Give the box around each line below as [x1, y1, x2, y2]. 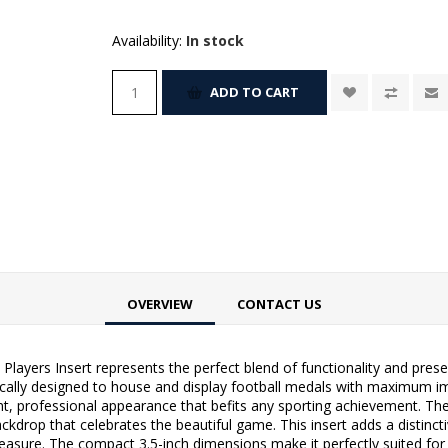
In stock [186, 30, 245, 50]
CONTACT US [236, 294, 322, 313]
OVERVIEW [126, 294, 193, 313]
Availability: [112, 30, 183, 50]
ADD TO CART [210, 83, 300, 102]
